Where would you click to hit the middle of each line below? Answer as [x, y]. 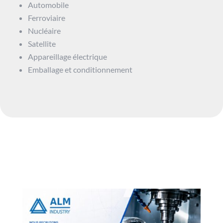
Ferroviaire [47, 17]
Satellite [42, 43]
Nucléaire [44, 30]
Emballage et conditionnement [80, 69]
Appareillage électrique [67, 56]
